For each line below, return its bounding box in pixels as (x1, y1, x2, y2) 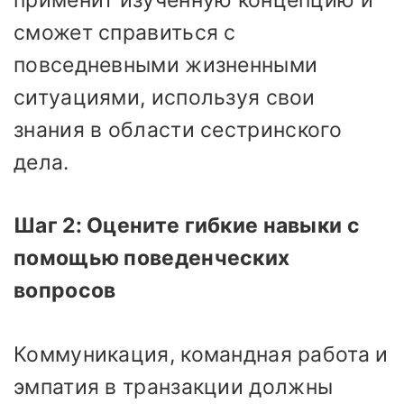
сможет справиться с (14, 19, 236, 45)
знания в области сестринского (14, 116, 343, 142)
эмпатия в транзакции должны (14, 373, 334, 399)
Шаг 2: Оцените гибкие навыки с (14, 213, 360, 239)
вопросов (14, 278, 116, 304)
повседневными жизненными (14, 51, 318, 78)
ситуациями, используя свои (14, 84, 316, 110)
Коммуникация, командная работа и (14, 341, 389, 367)
